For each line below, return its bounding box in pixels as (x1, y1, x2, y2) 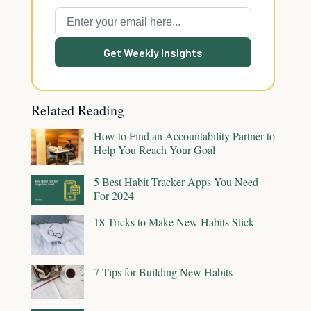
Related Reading (31, 101, 124, 119)
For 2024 (94, 187, 134, 203)
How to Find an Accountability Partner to (94, 128, 275, 143)
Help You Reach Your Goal (94, 142, 215, 157)
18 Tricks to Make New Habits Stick (94, 215, 254, 230)
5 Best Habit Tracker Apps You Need (94, 174, 258, 189)
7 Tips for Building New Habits (94, 264, 233, 280)
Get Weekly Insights (103, 46, 203, 59)
